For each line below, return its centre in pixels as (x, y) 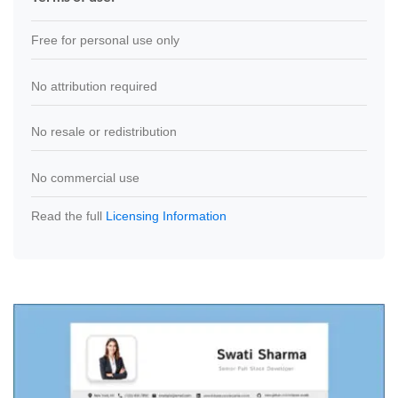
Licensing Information (166, 215)
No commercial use (85, 177)
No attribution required (94, 86)
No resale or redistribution (104, 132)
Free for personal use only (105, 40)
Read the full (68, 215)
